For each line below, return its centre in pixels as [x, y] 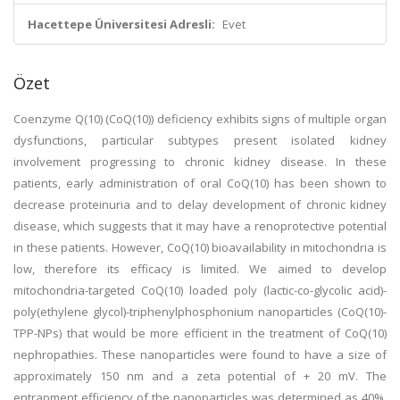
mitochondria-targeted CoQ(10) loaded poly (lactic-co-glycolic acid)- [200, 290]
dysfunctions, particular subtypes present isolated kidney [200, 140]
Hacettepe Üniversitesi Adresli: [121, 24]
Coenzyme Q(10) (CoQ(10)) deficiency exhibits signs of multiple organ [200, 119]
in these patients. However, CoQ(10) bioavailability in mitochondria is [200, 247]
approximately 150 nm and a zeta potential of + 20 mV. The [200, 376]
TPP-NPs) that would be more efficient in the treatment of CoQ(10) [200, 333]
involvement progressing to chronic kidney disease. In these [200, 162]
